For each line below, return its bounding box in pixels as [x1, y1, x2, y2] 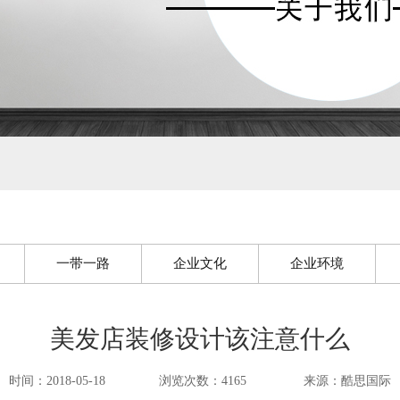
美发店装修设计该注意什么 [50, 325, 350, 353]
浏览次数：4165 [159, 374, 250, 387]
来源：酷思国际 [304, 374, 391, 387]
